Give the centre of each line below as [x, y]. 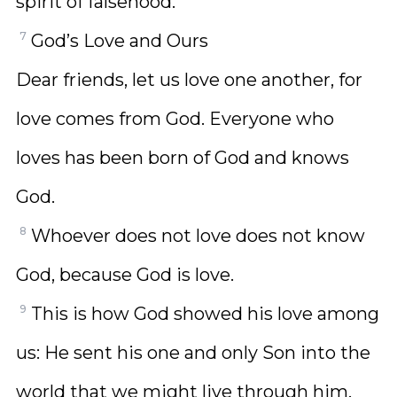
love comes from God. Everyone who [175, 119]
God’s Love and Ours [120, 41]
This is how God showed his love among [205, 314]
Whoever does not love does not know [198, 236]
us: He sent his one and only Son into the [193, 353]
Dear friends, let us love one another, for [189, 80]
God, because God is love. [125, 275]
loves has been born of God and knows [183, 158]
